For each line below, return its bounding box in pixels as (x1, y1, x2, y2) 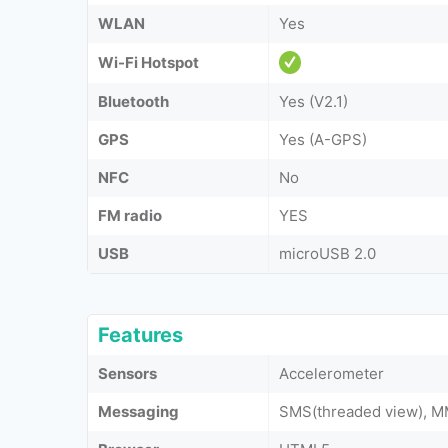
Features (98, 322, 183, 347)
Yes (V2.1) (279, 91, 348, 111)
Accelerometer (279, 363, 384, 383)
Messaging (98, 401, 179, 421)
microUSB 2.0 (279, 243, 376, 263)
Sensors (98, 363, 157, 383)
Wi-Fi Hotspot (98, 52, 199, 72)
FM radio (98, 205, 162, 225)
